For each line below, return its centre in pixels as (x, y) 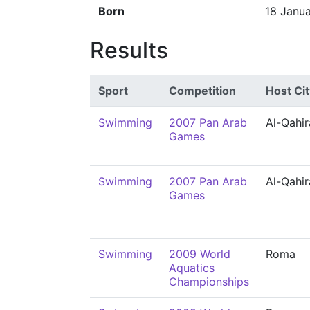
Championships (209, 282)
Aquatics (192, 268)
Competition (202, 91)
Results (129, 50)
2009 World (200, 254)
